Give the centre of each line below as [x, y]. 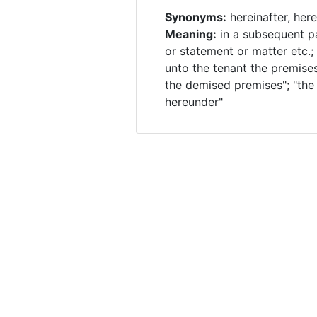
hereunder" [194, 102]
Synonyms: [196, 17]
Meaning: [191, 34]
